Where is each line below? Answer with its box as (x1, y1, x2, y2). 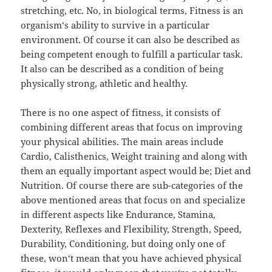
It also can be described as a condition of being (21, 62, 224, 75)
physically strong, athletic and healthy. (21, 76, 188, 89)
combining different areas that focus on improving (21, 120, 243, 133)
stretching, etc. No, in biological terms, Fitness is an (21, 4, 244, 16)
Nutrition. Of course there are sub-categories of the (21, 178, 243, 191)
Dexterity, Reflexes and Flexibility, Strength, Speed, (21, 222, 242, 235)
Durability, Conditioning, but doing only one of (21, 237, 226, 250)
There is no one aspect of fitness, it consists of (21, 106, 221, 118)
